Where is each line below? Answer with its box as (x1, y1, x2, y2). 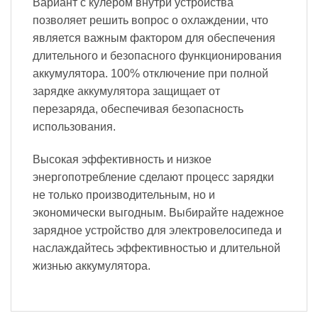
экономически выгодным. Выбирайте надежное (33, 207, 284, 219)
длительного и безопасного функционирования (33, 50, 282, 62)
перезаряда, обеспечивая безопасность (33, 103, 243, 116)
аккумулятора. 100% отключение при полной (33, 67, 268, 80)
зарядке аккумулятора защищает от (33, 85, 220, 98)
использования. (33, 121, 116, 133)
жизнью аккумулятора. (33, 260, 150, 273)
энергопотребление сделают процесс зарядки (33, 171, 274, 184)
